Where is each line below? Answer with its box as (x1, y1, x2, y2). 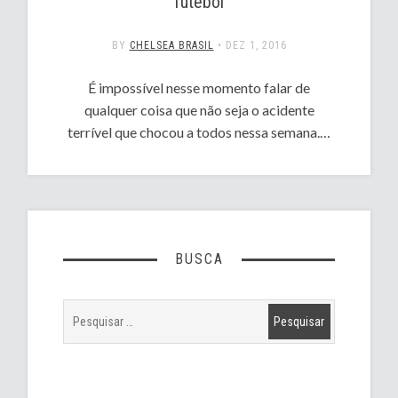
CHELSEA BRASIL (129, 38, 214, 52)
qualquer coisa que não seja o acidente (84, 100, 314, 118)
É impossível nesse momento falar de (88, 78, 310, 96)
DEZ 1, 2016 (225, 38, 287, 52)
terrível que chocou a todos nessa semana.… (68, 123, 330, 140)
